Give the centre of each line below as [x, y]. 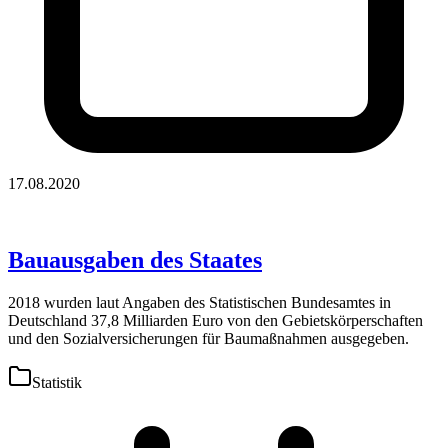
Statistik [57, 382]
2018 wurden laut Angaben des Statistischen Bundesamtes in [199, 302]
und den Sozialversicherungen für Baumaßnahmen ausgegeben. [208, 338]
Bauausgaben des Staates [135, 259]
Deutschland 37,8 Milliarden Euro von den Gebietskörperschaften [215, 320]
